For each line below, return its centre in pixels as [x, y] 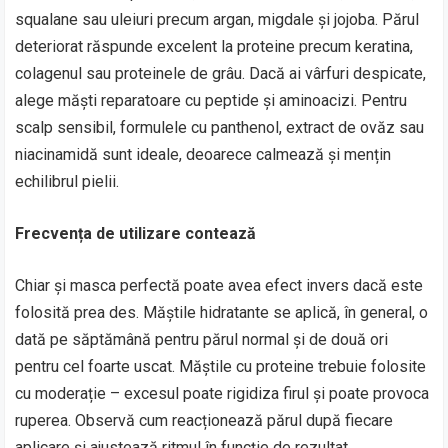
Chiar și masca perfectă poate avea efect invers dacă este [219, 285]
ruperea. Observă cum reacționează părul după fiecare [204, 420]
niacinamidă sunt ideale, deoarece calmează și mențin [203, 154]
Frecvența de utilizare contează [136, 233]
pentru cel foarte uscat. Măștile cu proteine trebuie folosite [221, 366]
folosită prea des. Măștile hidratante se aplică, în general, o [222, 312]
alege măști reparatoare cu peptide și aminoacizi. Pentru [211, 100]
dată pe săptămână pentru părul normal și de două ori [202, 339]
